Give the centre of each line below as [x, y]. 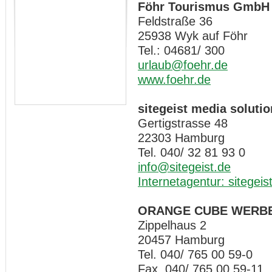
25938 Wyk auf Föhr [193, 36]
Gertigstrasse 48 [183, 123]
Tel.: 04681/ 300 [181, 50]
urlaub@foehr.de [183, 65]
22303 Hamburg [181, 138]
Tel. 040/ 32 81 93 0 [192, 152]
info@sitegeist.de [184, 167]
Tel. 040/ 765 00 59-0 [195, 254]
